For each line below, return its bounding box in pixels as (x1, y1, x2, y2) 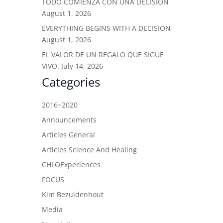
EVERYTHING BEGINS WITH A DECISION (42, 23, 171, 33)
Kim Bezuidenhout (42, 190, 104, 200)
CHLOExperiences (42, 160, 101, 170)
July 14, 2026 (61, 61, 103, 71)
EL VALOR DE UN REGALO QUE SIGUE (42, 50, 164, 60)
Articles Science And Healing (42, 145, 137, 155)
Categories (42, 74, 100, 91)
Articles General (42, 130, 95, 140)
